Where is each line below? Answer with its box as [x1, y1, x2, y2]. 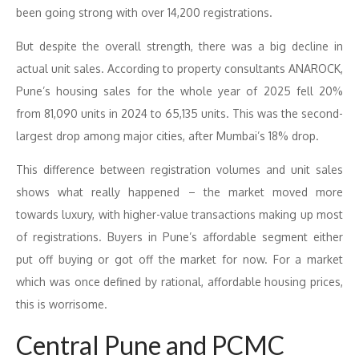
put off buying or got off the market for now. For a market [16, 252, 343, 266]
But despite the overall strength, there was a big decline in [16, 39, 343, 53]
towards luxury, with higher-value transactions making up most [16, 208, 343, 221]
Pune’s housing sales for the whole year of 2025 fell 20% [16, 84, 343, 98]
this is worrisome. [16, 297, 107, 311]
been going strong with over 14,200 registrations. [16, 6, 272, 19]
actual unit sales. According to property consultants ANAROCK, [16, 62, 343, 75]
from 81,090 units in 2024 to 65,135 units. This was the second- [16, 107, 343, 120]
